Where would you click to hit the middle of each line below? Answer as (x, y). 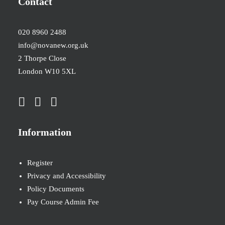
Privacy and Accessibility (67, 176)
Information (45, 132)
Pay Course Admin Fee (63, 202)
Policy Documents (56, 189)
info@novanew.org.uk (53, 45)
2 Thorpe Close (42, 58)
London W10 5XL (47, 71)
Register (40, 163)
